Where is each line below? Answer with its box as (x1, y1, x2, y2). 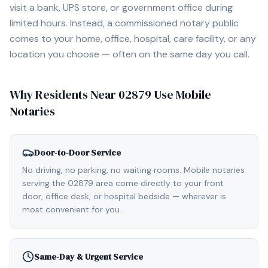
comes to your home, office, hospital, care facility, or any (10, 32, 256, 45)
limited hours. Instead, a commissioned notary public (10, 17, 239, 29)
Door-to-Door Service (34, 147, 121, 159)
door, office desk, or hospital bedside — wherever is (22, 191, 226, 202)
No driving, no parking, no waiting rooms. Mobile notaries (22, 165, 245, 175)
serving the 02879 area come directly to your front (22, 178, 224, 188)
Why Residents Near (10, 86, 118, 103)
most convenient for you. (22, 204, 121, 215)
